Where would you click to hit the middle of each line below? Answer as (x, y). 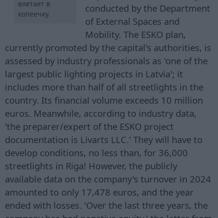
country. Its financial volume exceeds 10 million (104, 100)
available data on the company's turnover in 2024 (108, 179)
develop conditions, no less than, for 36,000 (96, 153)
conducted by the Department (148, 8)
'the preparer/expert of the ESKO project (89, 127)
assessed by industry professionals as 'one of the (106, 61)
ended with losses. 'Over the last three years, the (106, 205)
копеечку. (34, 14)
